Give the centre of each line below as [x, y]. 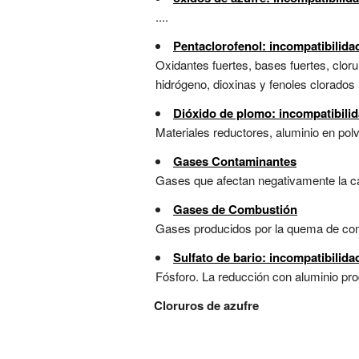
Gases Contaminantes [235, 161]
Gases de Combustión [235, 210]
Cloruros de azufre [206, 306]
